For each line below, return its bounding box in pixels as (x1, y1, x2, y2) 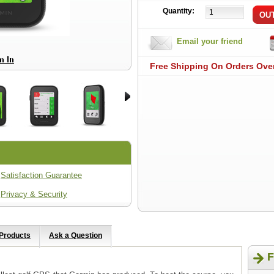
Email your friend (177, 37, 243, 46)
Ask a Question (49, 231, 102, 240)
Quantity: (163, 7, 194, 15)
